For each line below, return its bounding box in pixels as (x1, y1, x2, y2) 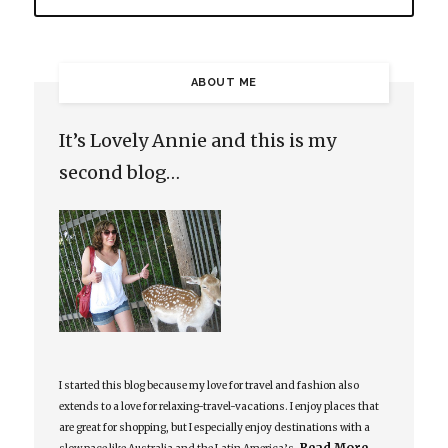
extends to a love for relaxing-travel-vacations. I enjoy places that (58, 399, 379, 413)
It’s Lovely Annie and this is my (58, 129, 336, 153)
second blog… (58, 161, 180, 185)
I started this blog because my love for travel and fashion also (58, 378, 359, 392)
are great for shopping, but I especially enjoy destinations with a (58, 420, 370, 434)
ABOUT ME (190, 76, 257, 90)
